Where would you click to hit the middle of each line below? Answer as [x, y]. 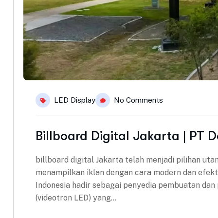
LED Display [75, 100]
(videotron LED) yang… [76, 198]
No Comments [138, 100]
